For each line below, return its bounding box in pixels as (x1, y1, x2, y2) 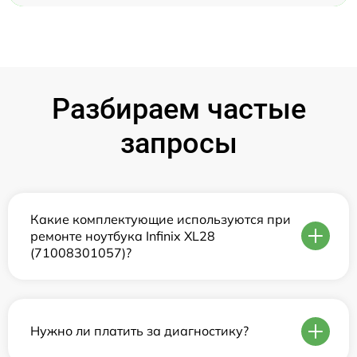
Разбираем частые (51, 92, 306, 126)
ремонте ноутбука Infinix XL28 (30, 227, 215, 244)
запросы (120, 126, 237, 160)
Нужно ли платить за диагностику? (30, 323, 249, 339)
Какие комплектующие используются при (30, 210, 291, 227)
